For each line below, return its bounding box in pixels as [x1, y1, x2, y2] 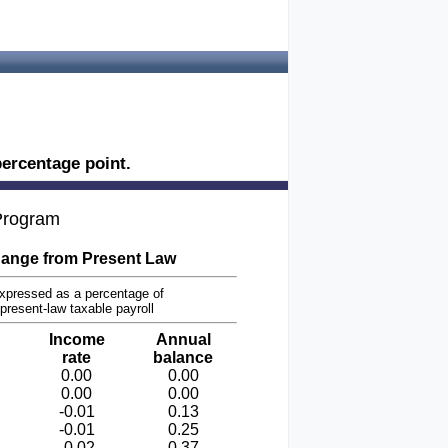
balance [153, 349, 213, 366]
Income [48, 331, 105, 348]
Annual [155, 331, 211, 348]
